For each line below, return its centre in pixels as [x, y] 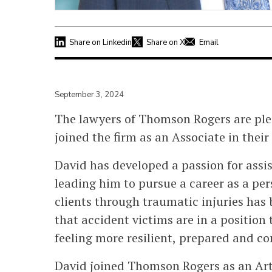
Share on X [165, 42]
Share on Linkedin [100, 42]
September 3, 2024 [89, 94]
